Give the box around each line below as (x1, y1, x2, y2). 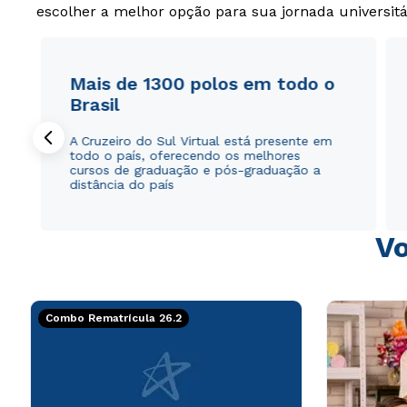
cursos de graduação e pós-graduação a (69, 162, 321, 177)
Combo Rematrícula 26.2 (45, 312, 182, 324)
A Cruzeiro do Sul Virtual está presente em (69, 133, 333, 148)
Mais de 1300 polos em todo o (69, 72, 335, 94)
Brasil (69, 93, 120, 115)
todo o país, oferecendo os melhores (69, 147, 301, 163)
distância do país (69, 176, 174, 192)
